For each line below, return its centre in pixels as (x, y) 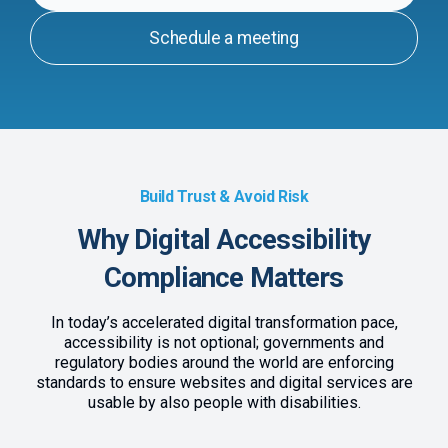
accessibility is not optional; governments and (224, 343)
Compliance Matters (224, 278)
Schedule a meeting (224, 38)
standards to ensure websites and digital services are (224, 383)
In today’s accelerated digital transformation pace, (224, 323)
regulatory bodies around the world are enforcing (224, 363)
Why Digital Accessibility (224, 240)
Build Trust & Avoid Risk (224, 197)
